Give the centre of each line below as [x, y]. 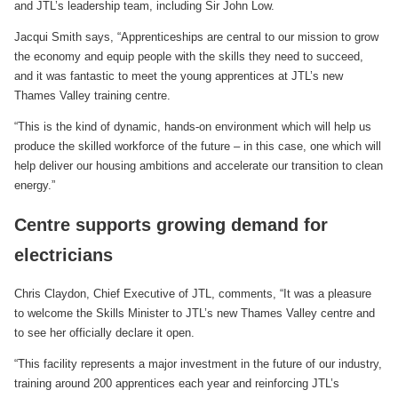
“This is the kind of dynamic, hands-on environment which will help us [193, 126]
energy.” [35, 185]
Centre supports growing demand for [171, 224]
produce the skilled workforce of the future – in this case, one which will [198, 146]
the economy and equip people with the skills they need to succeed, [189, 56]
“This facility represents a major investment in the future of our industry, [198, 364]
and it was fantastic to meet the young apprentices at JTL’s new [179, 76]
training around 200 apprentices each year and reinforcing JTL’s [177, 384]
